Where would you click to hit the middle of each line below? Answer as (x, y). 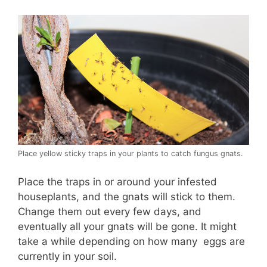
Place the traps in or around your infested (117, 181)
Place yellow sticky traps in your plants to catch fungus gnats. (131, 154)
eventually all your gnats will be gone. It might (127, 226)
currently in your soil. (67, 256)
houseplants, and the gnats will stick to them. (127, 196)
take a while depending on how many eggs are (131, 241)
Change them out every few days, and (110, 211)
